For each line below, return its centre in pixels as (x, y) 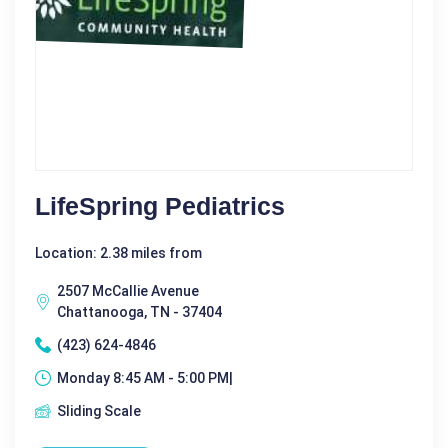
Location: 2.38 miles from (118, 252)
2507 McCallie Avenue (128, 290)
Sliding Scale (99, 410)
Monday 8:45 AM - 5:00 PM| (145, 377)
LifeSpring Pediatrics (160, 205)
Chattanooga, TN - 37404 (139, 311)
